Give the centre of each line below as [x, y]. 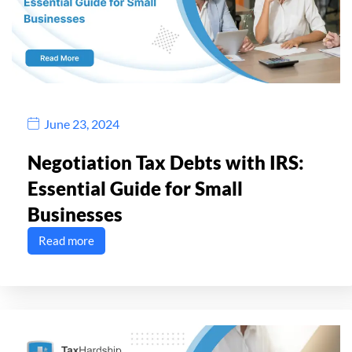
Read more [66, 241]
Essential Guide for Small [135, 189]
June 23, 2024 [82, 123]
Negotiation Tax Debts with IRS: [166, 163]
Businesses [75, 214]
